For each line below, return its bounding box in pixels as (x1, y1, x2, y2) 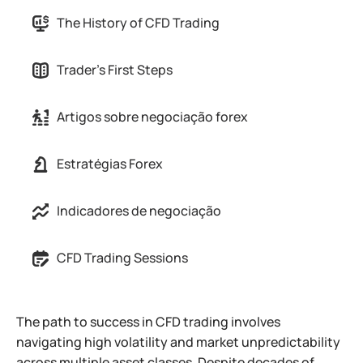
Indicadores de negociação (57, 202, 221, 220)
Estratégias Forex (57, 155, 163, 173)
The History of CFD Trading (57, 14, 220, 32)
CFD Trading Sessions (57, 249, 188, 267)
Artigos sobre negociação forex (57, 108, 248, 126)
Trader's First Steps (57, 61, 173, 79)
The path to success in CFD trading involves (16, 313, 280, 331)
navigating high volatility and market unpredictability (16, 333, 340, 351)
